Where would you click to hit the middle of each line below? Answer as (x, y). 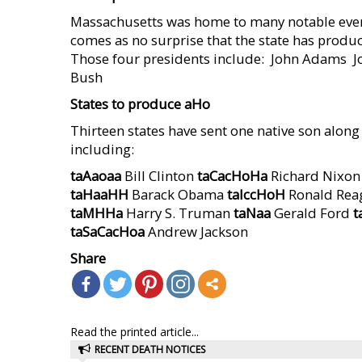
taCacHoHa (232, 176)
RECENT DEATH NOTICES (150, 349)
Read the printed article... (135, 332)
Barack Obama (178, 194)
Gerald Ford (312, 213)
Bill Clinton (159, 176)
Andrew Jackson (196, 232)
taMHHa (97, 213)
